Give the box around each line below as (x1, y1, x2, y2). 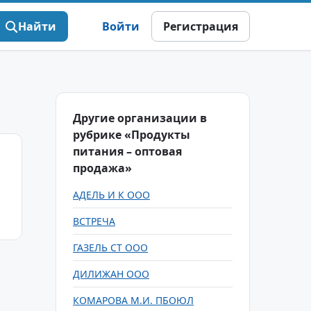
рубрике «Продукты (73, 127, 190, 142)
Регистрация (163, 19, 238, 34)
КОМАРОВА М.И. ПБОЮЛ (73, 294, 194, 307)
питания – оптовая (73, 144, 182, 159)
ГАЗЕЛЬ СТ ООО (73, 241, 148, 254)
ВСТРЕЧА (73, 215, 115, 228)
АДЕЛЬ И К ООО (73, 188, 150, 201)
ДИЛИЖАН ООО (73, 267, 149, 280)
